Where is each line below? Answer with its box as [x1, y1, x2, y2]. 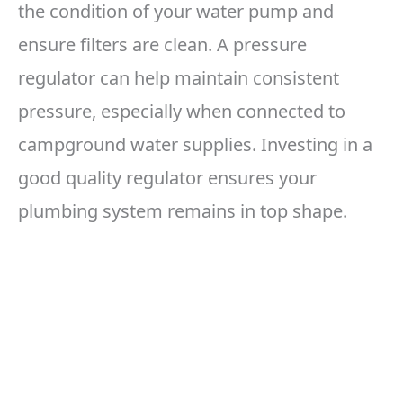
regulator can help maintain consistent [18, 66, 339, 91]
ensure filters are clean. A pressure [18, 32, 307, 58]
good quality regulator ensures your [18, 166, 317, 191]
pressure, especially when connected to [18, 99, 345, 124]
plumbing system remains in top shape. [18, 199, 347, 224]
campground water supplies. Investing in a [18, 132, 372, 157]
